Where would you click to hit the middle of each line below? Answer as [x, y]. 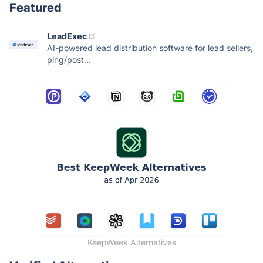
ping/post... [69, 59]
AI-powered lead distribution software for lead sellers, [150, 48]
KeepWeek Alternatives [131, 242]
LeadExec [67, 36]
